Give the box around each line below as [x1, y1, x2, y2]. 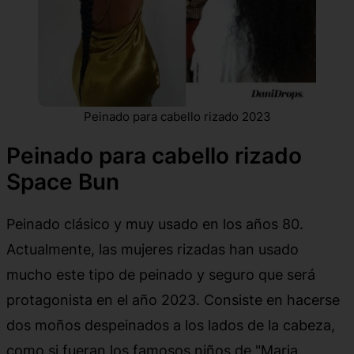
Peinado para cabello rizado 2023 [83, 109, 271, 125]
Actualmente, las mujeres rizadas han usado [6, 240, 299, 258]
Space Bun [6, 168, 119, 196]
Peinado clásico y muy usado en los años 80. [6, 215, 303, 233]
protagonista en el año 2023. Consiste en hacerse [6, 291, 340, 309]
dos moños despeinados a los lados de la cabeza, [6, 316, 335, 334]
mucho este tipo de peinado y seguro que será [6, 265, 315, 284]
